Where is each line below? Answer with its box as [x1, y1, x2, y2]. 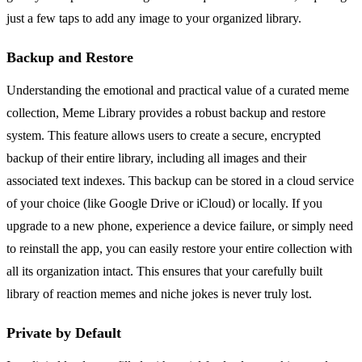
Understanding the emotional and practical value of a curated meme [6, 82, 349, 97]
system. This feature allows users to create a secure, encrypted [6, 128, 321, 142]
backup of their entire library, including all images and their [6, 150, 306, 165]
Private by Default [6, 324, 121, 341]
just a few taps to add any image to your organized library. [6, 11, 301, 25]
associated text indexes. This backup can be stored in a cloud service [6, 173, 354, 187]
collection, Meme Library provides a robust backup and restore [6, 105, 326, 120]
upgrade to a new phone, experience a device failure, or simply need [6, 218, 353, 233]
